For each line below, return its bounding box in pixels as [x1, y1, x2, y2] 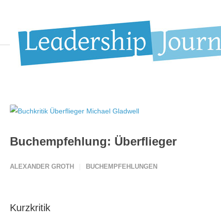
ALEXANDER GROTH [10, 163, 74, 170]
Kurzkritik [10, 202, 50, 213]
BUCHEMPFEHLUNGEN [86, 163, 157, 170]
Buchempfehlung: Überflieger [10, 135, 177, 148]
